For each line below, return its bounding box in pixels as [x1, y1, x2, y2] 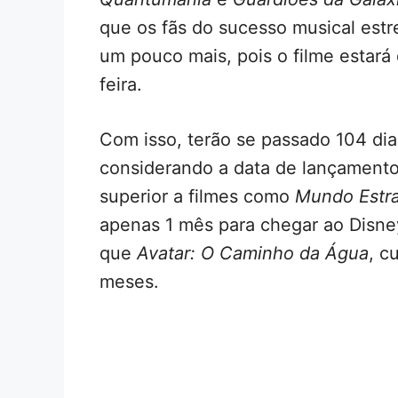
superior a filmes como [99, 185, 295, 207]
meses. [99, 270, 159, 292]
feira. [99, 73, 142, 95]
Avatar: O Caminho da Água [137, 242, 369, 264]
